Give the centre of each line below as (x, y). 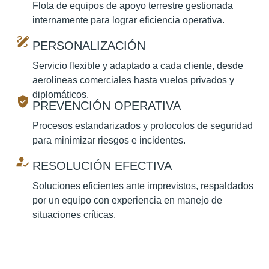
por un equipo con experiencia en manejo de (128, 201)
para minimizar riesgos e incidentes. (109, 141)
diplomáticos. (61, 95)
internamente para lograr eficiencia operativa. (129, 20)
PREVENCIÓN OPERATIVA (107, 106)
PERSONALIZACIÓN (89, 46)
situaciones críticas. (74, 215)
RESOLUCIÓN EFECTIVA (102, 166)
